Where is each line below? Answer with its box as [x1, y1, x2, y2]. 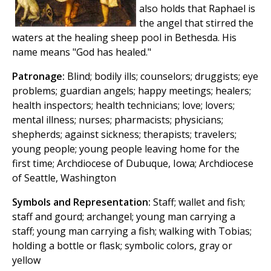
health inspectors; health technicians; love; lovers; [12, 99, 235, 113]
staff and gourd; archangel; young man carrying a [12, 210, 235, 224]
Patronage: [12, 70, 65, 83]
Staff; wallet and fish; [151, 195, 245, 209]
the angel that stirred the [139, 16, 253, 30]
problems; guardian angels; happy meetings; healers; [12, 84, 251, 98]
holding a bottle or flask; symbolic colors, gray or [12, 239, 232, 253]
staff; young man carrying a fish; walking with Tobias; [12, 224, 252, 238]
